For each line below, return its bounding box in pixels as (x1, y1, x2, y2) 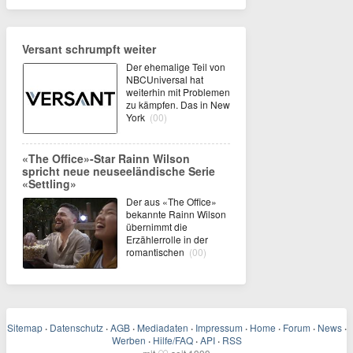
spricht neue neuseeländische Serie (22, 162, 215, 179)
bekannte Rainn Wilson (126, 206, 226, 221)
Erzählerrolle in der (126, 232, 208, 246)
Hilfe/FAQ (152, 333, 193, 347)
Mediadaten (136, 320, 188, 334)
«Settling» (22, 175, 76, 191)
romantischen (126, 244, 187, 258)
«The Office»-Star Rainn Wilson (22, 150, 190, 166)
